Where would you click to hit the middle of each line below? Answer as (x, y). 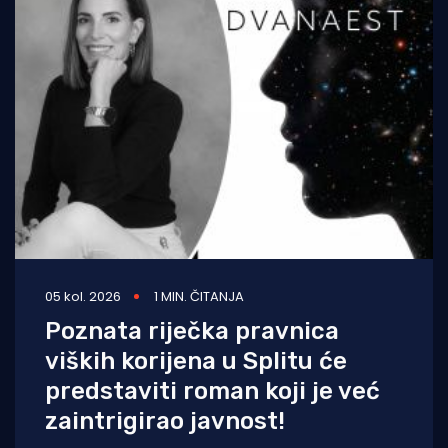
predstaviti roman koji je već (212, 390)
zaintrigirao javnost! (165, 420)
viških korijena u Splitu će (196, 360)
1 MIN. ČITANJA (199, 296)
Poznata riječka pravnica (192, 330)
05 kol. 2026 (83, 296)
